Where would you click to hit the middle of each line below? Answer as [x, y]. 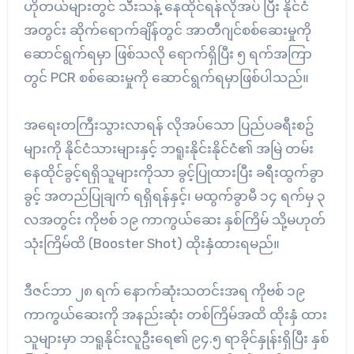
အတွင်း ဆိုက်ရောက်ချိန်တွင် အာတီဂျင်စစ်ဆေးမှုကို [167, 30]
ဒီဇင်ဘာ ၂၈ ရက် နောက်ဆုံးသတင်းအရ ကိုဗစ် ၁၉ [164, 290]
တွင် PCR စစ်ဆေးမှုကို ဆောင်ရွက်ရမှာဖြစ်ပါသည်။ [166, 77]
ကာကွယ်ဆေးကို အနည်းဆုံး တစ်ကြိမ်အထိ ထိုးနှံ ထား [175, 314]
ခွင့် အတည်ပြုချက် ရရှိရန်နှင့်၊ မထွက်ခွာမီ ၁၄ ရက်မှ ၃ [174, 196]
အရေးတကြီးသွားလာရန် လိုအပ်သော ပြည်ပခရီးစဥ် [168, 124]
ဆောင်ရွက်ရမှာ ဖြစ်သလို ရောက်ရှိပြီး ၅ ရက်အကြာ [168, 53]
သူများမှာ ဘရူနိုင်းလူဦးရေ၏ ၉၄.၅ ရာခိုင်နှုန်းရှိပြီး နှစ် [176, 338]
